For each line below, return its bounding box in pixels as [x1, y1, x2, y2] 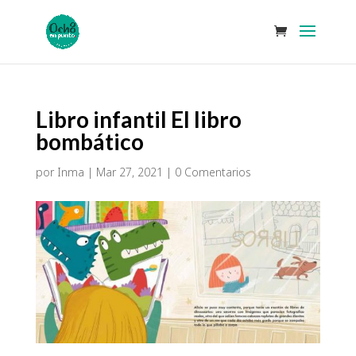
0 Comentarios [174, 164, 251, 180]
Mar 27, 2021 [95, 164, 163, 180]
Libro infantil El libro [35, 106, 242, 133]
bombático [35, 128, 144, 155]
